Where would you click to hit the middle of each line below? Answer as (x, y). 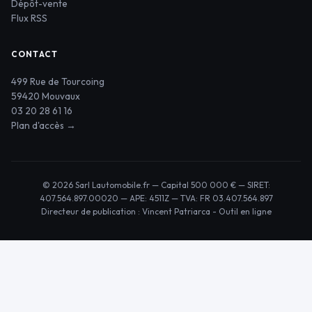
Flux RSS (29, 18)
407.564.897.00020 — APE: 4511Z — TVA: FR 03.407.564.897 (156, 198)
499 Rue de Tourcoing (58, 81)
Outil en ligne (245, 211)
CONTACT (35, 54)
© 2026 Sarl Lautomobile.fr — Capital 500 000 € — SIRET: (156, 185)
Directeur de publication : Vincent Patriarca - (130, 211)
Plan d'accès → (44, 125)
